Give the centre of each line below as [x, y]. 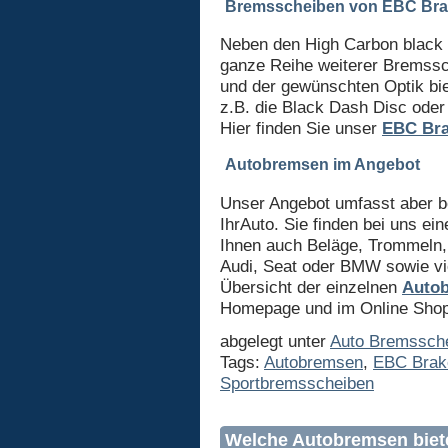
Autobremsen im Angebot [322, 165]
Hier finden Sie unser [301, 128]
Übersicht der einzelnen [311, 286]
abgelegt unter [275, 340]
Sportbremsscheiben [297, 382]
